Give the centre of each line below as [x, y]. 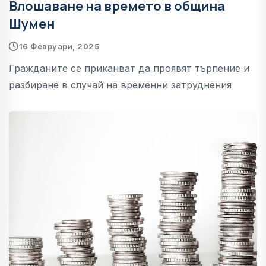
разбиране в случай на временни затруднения [120, 85]
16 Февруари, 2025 [59, 46]
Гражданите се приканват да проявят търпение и [129, 68]
